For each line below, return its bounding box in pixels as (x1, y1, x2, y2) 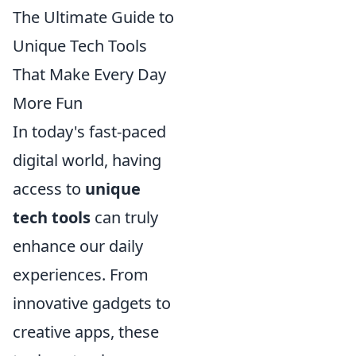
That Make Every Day (13, 64, 166, 85)
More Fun (13, 92, 83, 114)
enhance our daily (13, 235, 143, 257)
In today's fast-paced (13, 121, 166, 142)
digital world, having (13, 149, 161, 171)
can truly (91, 207, 158, 228)
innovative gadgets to (13, 292, 171, 314)
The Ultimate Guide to (13, 6, 174, 28)
